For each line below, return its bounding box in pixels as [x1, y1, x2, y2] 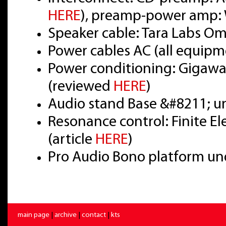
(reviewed [48, 79, 114, 94]
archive [54, 211, 77, 219]
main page [18, 211, 49, 219]
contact [82, 211, 106, 219]
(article [48, 132, 95, 147]
